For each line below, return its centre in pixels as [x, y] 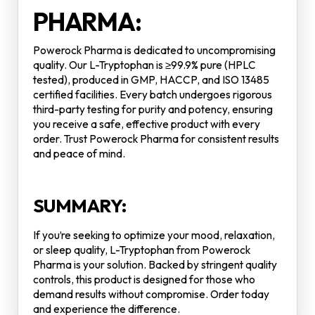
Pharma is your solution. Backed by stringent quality [155, 265]
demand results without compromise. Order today [151, 295]
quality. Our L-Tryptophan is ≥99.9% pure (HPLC [144, 65]
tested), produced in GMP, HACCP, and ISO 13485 [151, 79]
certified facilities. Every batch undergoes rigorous [153, 94]
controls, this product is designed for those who [144, 280]
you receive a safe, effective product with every [147, 124]
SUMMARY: [79, 205]
